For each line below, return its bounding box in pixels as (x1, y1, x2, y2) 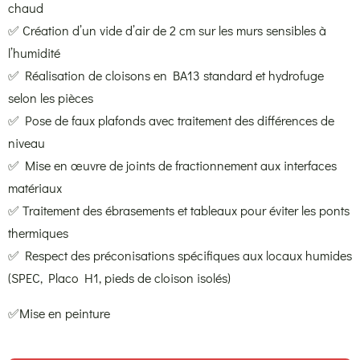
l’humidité (8, 43, 60, 61)
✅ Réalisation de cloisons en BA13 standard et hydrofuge (8, 66, 324, 84)
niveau (8, 133, 45, 151)
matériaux (8, 178, 62, 196)
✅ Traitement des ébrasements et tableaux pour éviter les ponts (8, 201, 350, 219)
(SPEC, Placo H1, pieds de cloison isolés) (8, 268, 231, 286)
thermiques (8, 223, 68, 241)
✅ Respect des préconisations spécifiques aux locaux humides (8, 246, 352, 264)
